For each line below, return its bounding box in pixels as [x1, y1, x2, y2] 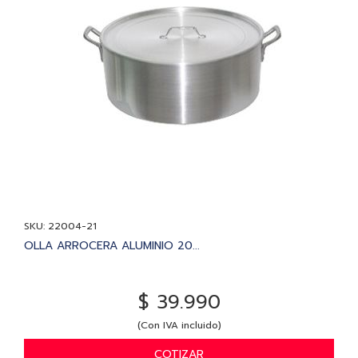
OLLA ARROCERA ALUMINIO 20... [24, 237, 200, 254]
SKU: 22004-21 [24, 218, 97, 233]
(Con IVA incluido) [137, 317, 221, 332]
